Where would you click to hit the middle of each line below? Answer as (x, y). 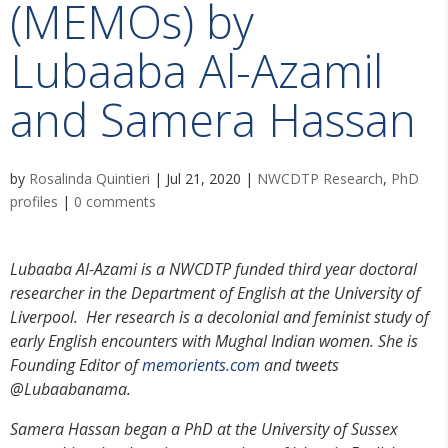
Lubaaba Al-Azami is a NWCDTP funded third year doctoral (213, 268)
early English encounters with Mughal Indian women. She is (214, 340)
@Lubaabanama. (78, 388)
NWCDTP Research (320, 178)
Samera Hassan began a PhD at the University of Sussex (204, 428)
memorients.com (201, 364)
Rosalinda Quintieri (89, 178)
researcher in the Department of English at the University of (215, 292)
